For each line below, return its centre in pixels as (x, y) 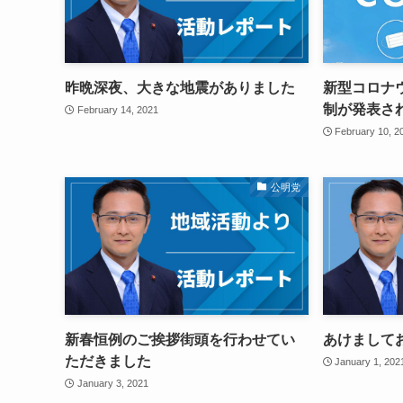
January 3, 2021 (112, 384)
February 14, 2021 (117, 110)
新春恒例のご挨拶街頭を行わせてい (180, 339)
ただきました (108, 361)
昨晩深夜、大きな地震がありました (180, 87)
